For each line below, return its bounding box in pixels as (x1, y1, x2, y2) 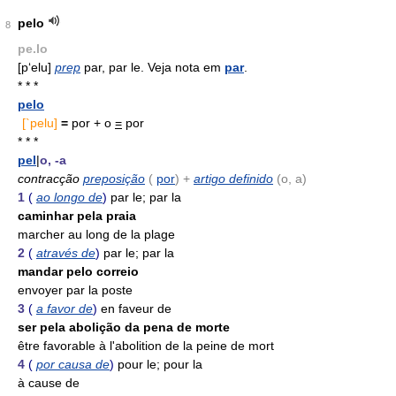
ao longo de (36, 190, 103, 204)
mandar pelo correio (18, 264, 139, 278)
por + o (68, 116, 115, 130)
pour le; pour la (118, 357, 202, 371)
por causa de (36, 357, 110, 371)
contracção (18, 171, 80, 186)
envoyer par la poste (18, 283, 133, 297)
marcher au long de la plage (18, 227, 175, 241)
